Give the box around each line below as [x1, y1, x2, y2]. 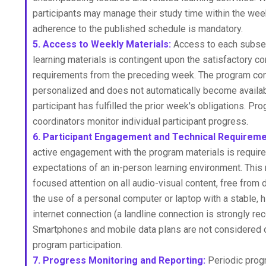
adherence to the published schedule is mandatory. [33, 23, 243, 34]
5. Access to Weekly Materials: [33, 39, 171, 50]
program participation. [33, 239, 122, 251]
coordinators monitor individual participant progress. [33, 116, 248, 127]
